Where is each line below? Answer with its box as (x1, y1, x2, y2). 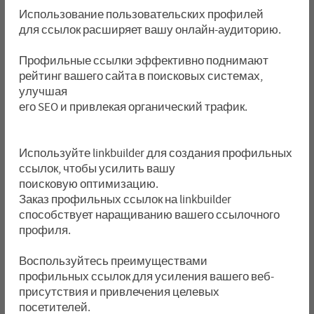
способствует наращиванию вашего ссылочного (18, 208, 280, 221)
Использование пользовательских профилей (18, 8, 264, 21)
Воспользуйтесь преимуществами (18, 254, 207, 268)
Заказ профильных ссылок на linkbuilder (18, 193, 231, 206)
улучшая (18, 85, 67, 98)
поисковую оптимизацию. (18, 177, 158, 191)
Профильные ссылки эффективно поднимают (18, 54, 268, 67)
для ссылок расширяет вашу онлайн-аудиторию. (18, 23, 281, 36)
